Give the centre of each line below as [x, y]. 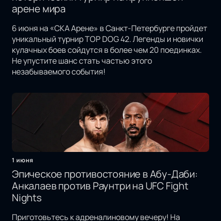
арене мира [39, 9]
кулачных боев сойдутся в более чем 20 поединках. [107, 50]
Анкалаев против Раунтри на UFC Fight [100, 186]
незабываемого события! [59, 72]
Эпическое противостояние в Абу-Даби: [105, 174]
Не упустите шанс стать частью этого [82, 61]
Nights [27, 198]
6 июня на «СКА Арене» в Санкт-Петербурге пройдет [110, 28]
